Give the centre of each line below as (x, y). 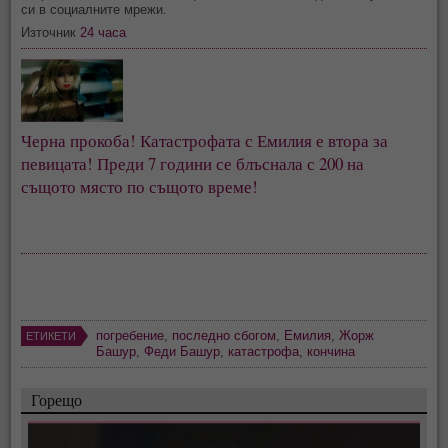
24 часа (103, 33)
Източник (51, 33)
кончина (331, 352)
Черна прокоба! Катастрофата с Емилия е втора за (207, 141)
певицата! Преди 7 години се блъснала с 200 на (195, 164)
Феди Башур (182, 352)
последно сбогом (224, 336)
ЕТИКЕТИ (51, 336)
